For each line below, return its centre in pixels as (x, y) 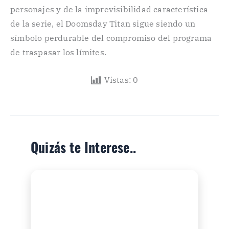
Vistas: (118, 79)
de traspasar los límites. (58, 52)
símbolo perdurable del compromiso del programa (111, 38)
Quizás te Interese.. (83, 147)
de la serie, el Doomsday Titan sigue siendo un (103, 24)
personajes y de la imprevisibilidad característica (109, 9)
